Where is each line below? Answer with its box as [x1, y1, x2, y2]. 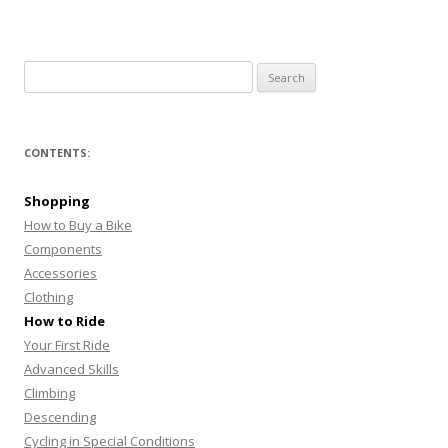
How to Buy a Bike [24, 216, 132, 234]
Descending [24, 408, 96, 426]
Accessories [24, 264, 97, 282]
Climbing [24, 384, 75, 402]
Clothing [24, 288, 73, 306]
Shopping [24, 192, 90, 210]
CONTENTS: [24, 145, 90, 160]
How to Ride [24, 312, 105, 330]
